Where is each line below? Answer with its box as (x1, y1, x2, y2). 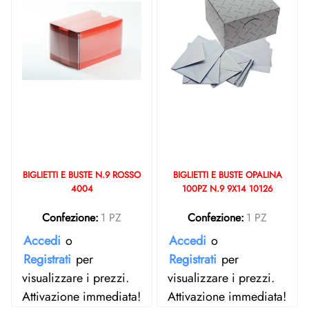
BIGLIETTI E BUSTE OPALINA (172, 168, 282, 181)
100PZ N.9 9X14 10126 (182, 182, 272, 195)
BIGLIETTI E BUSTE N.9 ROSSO (23, 168, 141, 181)
